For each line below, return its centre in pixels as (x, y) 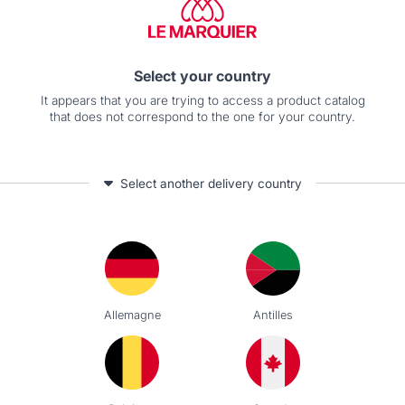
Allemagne (132, 315)
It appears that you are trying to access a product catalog (202, 100)
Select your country (202, 75)
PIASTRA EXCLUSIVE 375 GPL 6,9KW (254, 193)
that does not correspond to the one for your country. (202, 116)
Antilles (273, 315)
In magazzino (188, 240)
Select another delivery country (211, 183)
